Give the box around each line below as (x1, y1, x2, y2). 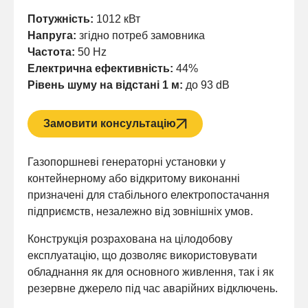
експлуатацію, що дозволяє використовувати (27, 250, 257, 262)
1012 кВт (93, 13, 140, 25)
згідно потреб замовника (76, 30, 205, 42)
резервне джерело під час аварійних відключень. (27, 283, 278, 295)
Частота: (27, 46, 75, 58)
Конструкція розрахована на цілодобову (27, 233, 232, 245)
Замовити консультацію (43, 118, 176, 130)
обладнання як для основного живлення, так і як (27, 266, 274, 278)
